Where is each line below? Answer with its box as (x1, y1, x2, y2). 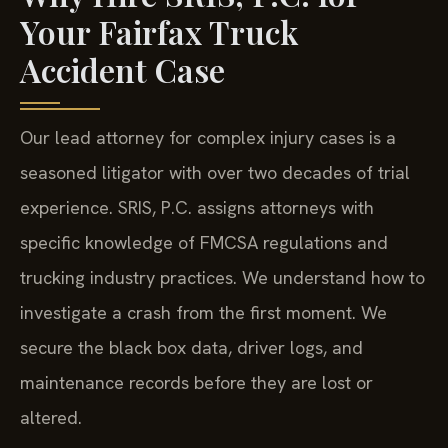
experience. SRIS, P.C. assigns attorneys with (20, 195, 374, 219)
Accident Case (20, 47, 225, 91)
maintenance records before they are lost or (20, 370, 373, 394)
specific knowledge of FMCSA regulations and (20, 230, 388, 254)
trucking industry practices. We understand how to (20, 265, 425, 289)
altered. (20, 405, 82, 429)
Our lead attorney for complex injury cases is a (20, 125, 396, 149)
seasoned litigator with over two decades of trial (20, 160, 410, 184)
